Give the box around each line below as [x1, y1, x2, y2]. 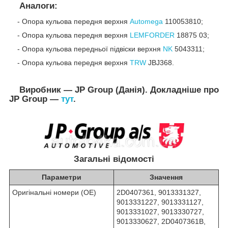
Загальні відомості [74, 154, 154, 164]
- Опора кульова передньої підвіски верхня [9, 44, 163, 53]
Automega [130, 17, 165, 25]
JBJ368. [148, 58, 174, 67]
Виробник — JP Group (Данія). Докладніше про [9, 84, 219, 95]
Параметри [42, 173, 81, 182]
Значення [150, 173, 183, 182]
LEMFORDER [130, 31, 177, 39]
